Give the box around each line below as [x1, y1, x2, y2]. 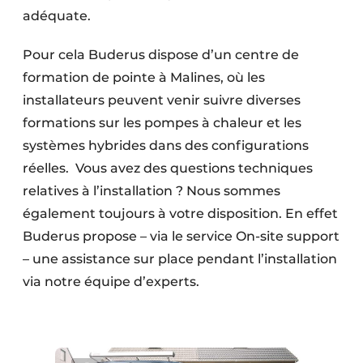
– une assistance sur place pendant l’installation [23, 250, 337, 267]
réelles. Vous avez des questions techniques [23, 160, 313, 176]
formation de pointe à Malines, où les [23, 69, 265, 85]
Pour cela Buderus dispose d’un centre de [23, 46, 299, 62]
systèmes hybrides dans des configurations [23, 137, 309, 153]
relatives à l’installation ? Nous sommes [23, 182, 280, 199]
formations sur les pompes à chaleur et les [23, 114, 301, 130]
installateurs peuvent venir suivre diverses [23, 92, 301, 108]
